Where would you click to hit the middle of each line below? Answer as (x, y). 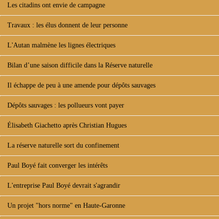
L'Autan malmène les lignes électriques (61, 45)
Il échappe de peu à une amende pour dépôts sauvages (81, 85)
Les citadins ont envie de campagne (56, 5)
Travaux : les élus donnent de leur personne (67, 25)
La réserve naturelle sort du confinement (63, 145)
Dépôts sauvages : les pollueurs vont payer (66, 105)
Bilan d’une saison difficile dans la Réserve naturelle (80, 65)
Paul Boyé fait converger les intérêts (57, 165)
